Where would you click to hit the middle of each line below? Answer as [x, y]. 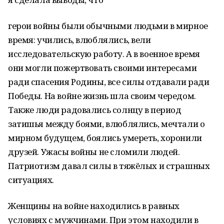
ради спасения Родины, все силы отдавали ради [109, 82]
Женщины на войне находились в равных [94, 206]
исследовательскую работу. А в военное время [104, 54]
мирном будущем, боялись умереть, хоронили [105, 138]
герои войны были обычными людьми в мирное [108, 26]
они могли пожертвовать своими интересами [102, 68]
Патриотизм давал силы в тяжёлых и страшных [109, 166]
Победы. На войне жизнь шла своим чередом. [102, 96]
